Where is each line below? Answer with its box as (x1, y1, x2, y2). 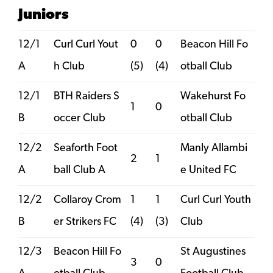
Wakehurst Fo (180, 90, 246, 102)
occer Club (54, 112, 105, 124)
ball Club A (54, 164, 105, 176)
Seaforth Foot (54, 142, 118, 154)
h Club (54, 60, 85, 73)
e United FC (180, 164, 236, 176)
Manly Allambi (180, 142, 247, 154)
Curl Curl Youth (180, 194, 251, 206)
